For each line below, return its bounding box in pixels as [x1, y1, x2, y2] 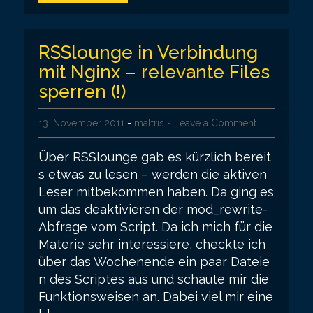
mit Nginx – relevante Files [38, 61, 270, 82]
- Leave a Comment [167, 117, 256, 129]
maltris [134, 117, 164, 129]
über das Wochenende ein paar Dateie [38, 254, 270, 269]
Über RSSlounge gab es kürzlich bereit [38, 149, 271, 164]
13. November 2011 [38, 117, 124, 129]
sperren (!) [38, 80, 126, 102]
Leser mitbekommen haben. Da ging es [38, 184, 274, 199]
